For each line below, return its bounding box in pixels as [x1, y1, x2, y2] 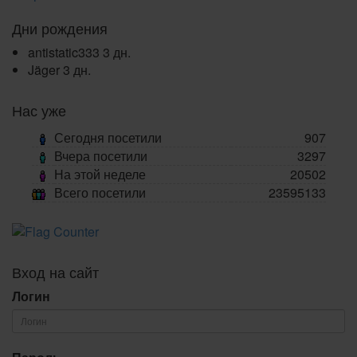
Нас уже [12, 99, 66, 120]
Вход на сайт [12, 261, 99, 282]
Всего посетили [53, 182, 146, 202]
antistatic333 [28, 42, 100, 61]
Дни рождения [12, 17, 108, 38]
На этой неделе [53, 164, 146, 183]
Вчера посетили [53, 146, 147, 165]
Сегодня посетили [53, 127, 162, 147]
